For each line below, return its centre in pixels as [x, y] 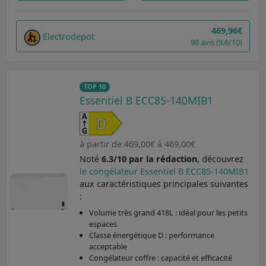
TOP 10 [94, 87]
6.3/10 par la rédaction [149, 159]
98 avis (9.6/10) [216, 42]
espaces [103, 224]
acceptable [108, 247]
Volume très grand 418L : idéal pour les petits [168, 213]
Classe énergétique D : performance [151, 235]
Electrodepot [69, 36]
